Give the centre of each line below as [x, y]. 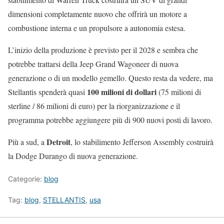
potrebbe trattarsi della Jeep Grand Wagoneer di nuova [93, 64]
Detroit [58, 142]
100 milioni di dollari [122, 92]
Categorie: [26, 179]
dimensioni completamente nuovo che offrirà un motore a [97, 14]
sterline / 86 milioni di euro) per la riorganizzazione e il [94, 106]
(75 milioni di [179, 92]
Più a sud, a [27, 142]
